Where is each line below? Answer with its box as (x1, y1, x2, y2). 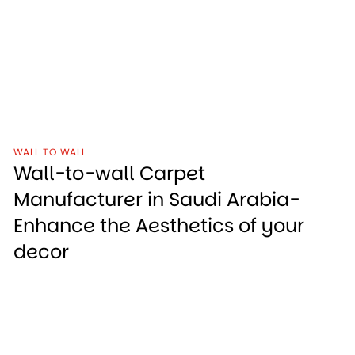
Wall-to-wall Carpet (13, 160, 206, 187)
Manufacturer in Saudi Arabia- (13, 186, 300, 213)
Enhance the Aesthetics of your (13, 212, 305, 239)
